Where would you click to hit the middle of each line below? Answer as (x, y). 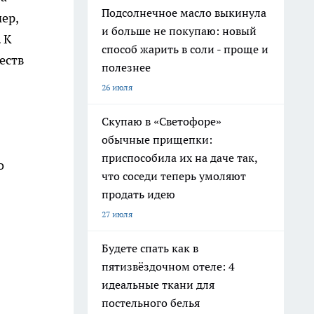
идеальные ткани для (158, 285)
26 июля (117, 87)
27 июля (117, 214)
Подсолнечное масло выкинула (184, 13)
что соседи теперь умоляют (174, 176)
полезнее (126, 67)
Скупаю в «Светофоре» (162, 121)
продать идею (138, 194)
